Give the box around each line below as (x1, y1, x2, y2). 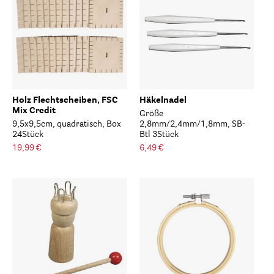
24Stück (12, 130, 43, 139)
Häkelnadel (139, 96, 187, 105)
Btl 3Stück (139, 130, 179, 139)
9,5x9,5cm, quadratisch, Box (12, 120, 121, 129)
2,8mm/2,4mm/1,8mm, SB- (139, 120, 245, 129)
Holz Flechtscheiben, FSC (12, 96, 118, 105)
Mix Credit (12, 106, 56, 116)
